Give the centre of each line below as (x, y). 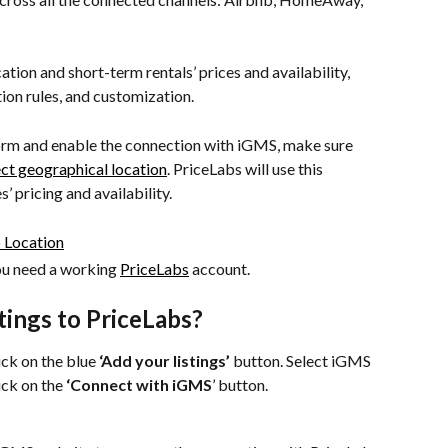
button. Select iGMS (302, 360)
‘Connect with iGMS (139, 384)
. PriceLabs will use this (246, 168)
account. (219, 268)
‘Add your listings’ (164, 360)
